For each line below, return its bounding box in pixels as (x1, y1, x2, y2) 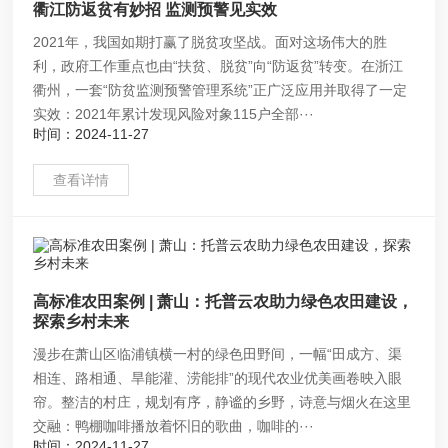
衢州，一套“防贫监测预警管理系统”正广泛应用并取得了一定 (33, 82, 408, 99)
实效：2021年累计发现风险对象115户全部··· (33, 106, 315, 123)
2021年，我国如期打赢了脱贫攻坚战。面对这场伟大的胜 (33, 34, 388, 51)
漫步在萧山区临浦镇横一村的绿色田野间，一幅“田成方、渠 (33, 345, 403, 362)
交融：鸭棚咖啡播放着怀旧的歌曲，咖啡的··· (33, 417, 315, 434)
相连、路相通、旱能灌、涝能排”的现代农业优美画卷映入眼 (33, 369, 403, 386)
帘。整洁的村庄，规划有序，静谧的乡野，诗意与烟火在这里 (33, 393, 412, 410)
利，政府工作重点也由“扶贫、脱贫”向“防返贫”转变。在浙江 (33, 58, 404, 75)
